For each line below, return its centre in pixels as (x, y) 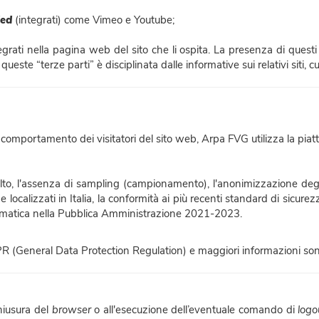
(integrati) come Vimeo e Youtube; (93, 20)
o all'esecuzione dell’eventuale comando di (194, 310)
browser (71, 310)
